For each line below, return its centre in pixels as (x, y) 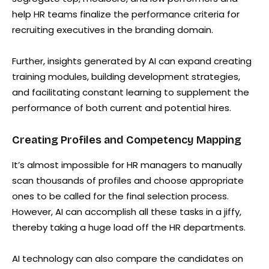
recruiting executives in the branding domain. (113, 29)
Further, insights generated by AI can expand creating (132, 61)
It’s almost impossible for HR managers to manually (127, 165)
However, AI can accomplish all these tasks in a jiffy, (127, 211)
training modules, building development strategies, (126, 76)
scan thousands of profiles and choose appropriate (128, 180)
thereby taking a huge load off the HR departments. (129, 227)
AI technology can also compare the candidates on (128, 258)
